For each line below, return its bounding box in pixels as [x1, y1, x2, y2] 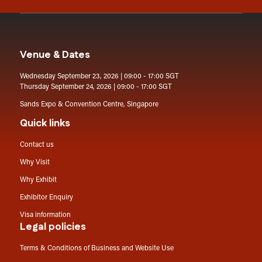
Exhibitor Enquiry [19, 194, 73, 201]
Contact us [19, 141, 54, 149]
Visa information [19, 211, 71, 219]
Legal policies [19, 219, 86, 234]
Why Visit [19, 158, 50, 166]
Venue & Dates [19, 47, 90, 62]
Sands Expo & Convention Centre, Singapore [19, 101, 158, 108]
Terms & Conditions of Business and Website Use [19, 244, 174, 252]
